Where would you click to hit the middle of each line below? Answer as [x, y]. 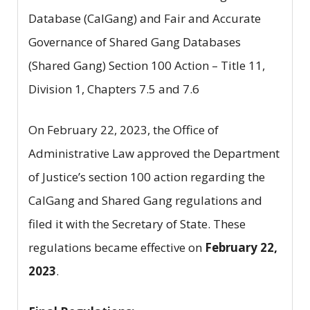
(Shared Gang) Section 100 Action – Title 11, [147, 65]
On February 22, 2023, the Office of [124, 129]
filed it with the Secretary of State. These [137, 224]
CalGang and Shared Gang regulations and [145, 200]
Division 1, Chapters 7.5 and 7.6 [114, 89]
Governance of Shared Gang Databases [135, 42]
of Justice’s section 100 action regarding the [147, 176]
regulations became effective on [117, 247]
